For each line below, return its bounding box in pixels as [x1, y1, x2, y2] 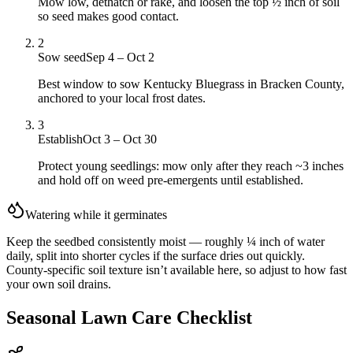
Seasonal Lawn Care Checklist [6, 307, 252, 329]
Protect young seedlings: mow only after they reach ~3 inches [38, 159, 344, 173]
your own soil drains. [6, 277, 111, 292]
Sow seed [38, 50, 86, 65]
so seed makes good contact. [38, 9, 179, 24]
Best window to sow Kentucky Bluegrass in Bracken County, [38, 77, 344, 91]
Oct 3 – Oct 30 [83, 132, 157, 147]
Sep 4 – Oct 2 [86, 50, 154, 65]
